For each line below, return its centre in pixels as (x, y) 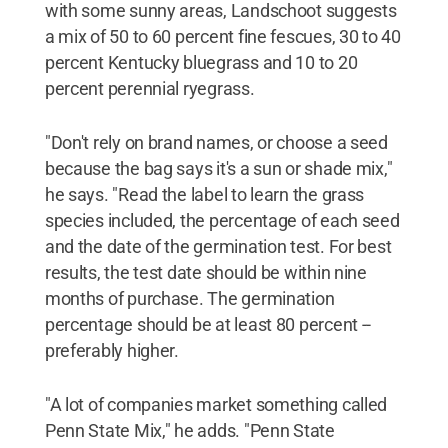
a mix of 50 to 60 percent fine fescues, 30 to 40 (222, 36)
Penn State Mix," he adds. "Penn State (189, 430)
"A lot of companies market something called (216, 404)
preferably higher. (111, 350)
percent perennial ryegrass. (149, 88)
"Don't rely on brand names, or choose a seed (216, 142)
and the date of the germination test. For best (218, 246)
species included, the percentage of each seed (222, 220)
